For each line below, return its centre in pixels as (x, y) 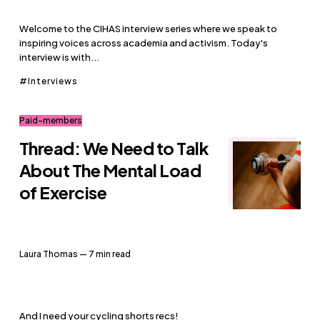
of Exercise (63, 192)
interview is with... (59, 57)
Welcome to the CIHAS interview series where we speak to (148, 28)
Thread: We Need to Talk (114, 147)
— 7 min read (105, 254)
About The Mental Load (110, 170)
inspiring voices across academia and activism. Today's (143, 42)
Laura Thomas (48, 254)
